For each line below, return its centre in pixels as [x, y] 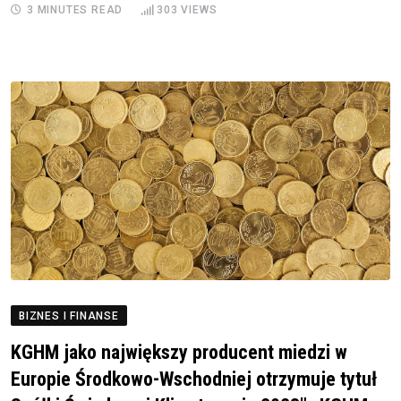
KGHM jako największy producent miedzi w [179, 352]
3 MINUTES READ [75, 10]
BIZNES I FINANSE [69, 316]
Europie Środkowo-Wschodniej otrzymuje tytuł [194, 379]
